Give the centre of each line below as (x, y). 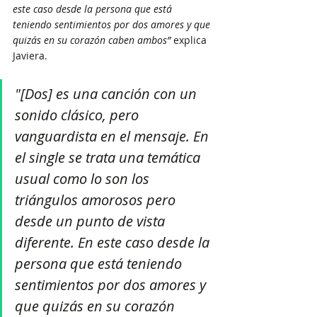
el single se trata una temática (109, 157)
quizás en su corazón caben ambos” (92, 40)
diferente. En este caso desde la (114, 242)
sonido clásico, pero (79, 115)
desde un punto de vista (92, 221)
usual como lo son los (84, 178)
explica (190, 40)
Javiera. (30, 55)
